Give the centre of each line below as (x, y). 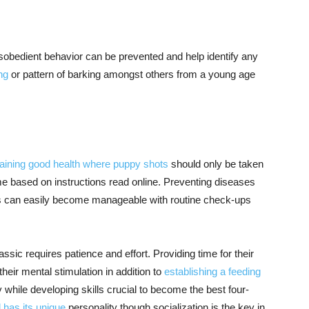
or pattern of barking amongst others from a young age (132, 74)
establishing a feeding (212, 271)
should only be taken (216, 164)
